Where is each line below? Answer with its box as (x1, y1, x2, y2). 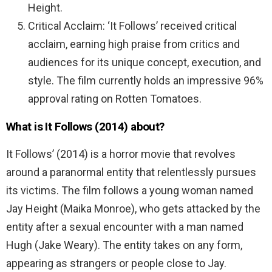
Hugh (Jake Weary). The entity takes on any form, (6, 238, 242, 251)
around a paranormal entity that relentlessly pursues (6, 165, 256, 178)
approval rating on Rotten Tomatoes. (28, 92, 202, 105)
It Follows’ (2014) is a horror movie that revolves (6, 147, 236, 160)
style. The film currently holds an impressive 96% (28, 73, 263, 87)
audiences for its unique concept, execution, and (28, 55, 261, 69)
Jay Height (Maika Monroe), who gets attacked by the (6, 202, 260, 215)
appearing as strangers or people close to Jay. (6, 256, 226, 270)
